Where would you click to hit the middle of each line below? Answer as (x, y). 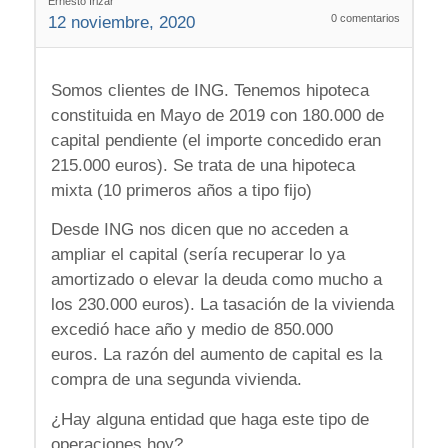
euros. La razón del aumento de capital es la (216, 355)
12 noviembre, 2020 (121, 23)
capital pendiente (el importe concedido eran (215, 140)
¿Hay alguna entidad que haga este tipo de (209, 419)
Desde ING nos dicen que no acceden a (199, 230)
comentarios (369, 18)
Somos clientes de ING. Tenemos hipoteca (209, 90)
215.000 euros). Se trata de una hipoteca (202, 165)
